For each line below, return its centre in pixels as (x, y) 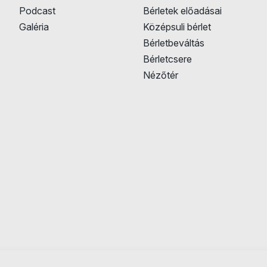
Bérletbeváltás (173, 43)
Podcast (37, 11)
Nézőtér (160, 75)
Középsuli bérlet (177, 27)
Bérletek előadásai (182, 11)
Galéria (34, 27)
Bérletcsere (167, 59)
